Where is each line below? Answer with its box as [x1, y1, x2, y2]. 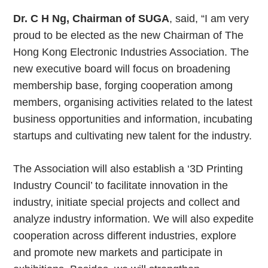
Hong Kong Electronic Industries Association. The [13, 45, 249, 58]
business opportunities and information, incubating [13, 112, 252, 125]
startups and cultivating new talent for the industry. [13, 129, 252, 142]
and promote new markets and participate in [13, 246, 223, 258]
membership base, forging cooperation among [13, 79, 233, 92]
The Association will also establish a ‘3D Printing [13, 162, 243, 175]
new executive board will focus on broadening [13, 62, 230, 75]
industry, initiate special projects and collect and [13, 196, 240, 208]
